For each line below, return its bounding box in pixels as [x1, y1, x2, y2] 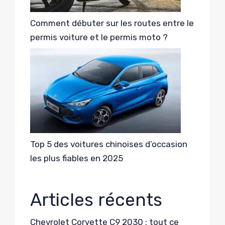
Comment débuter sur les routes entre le [30, 18, 194, 28]
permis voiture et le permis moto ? [30, 32, 168, 42]
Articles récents [30, 189, 162, 211]
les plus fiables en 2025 [30, 153, 123, 164]
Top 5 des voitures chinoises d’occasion [30, 139, 187, 150]
